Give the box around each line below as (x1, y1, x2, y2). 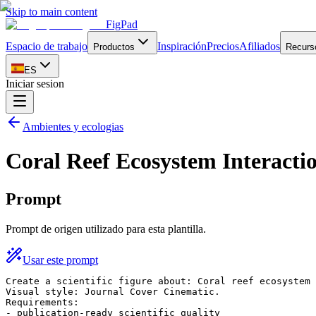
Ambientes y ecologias (23, 121, 123, 133)
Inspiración (157, 40, 207, 52)
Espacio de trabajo (6, 40, 87, 52)
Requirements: (6, 296, 79, 308)
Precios (207, 40, 239, 52)
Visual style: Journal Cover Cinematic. (6, 286, 220, 297)
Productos (93, 42, 135, 52)
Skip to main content (6, 6, 97, 18)
